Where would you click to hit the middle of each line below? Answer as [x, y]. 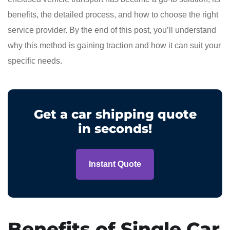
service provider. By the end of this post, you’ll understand [112, 30]
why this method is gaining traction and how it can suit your [114, 45]
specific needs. [35, 61]
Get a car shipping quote [115, 114]
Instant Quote [115, 164]
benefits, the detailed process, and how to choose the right [113, 14]
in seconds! [115, 128]
